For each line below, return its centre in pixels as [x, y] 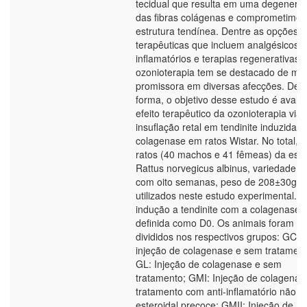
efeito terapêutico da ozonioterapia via [219, 113]
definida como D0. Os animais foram [215, 223]
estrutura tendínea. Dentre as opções [217, 31]
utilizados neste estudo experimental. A [221, 195]
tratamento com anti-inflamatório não [216, 291]
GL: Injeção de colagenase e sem [209, 264]
